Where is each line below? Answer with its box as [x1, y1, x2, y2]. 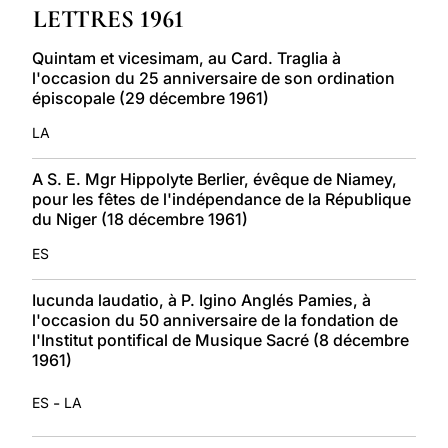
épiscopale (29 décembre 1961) [32, 87, 269, 108]
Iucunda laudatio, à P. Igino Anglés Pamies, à [32, 289, 371, 310]
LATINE [309, 4, 361, 23]
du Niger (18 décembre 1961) [32, 208, 248, 229]
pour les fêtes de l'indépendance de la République [32, 188, 411, 209]
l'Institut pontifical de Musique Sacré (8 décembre [32, 329, 409, 350]
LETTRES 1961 [33, 3, 184, 34]
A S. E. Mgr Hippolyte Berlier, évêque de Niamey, [32, 168, 397, 189]
